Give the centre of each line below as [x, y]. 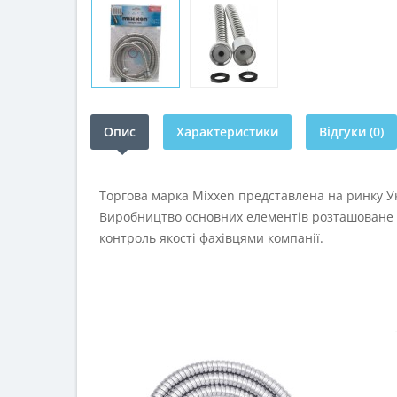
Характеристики [227, 131]
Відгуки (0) [351, 131]
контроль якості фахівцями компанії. [211, 237]
